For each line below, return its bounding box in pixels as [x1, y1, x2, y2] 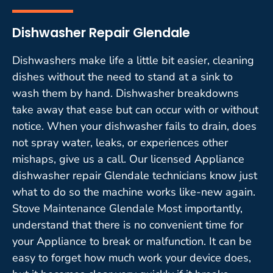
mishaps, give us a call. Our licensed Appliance [12, 151, 244, 166]
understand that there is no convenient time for [12, 217, 243, 232]
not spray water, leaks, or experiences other [12, 135, 228, 150]
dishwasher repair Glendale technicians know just [12, 168, 257, 183]
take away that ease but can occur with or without [12, 102, 258, 117]
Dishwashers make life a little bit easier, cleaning [12, 52, 254, 68]
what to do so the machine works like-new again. [12, 184, 255, 199]
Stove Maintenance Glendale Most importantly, [12, 200, 243, 216]
